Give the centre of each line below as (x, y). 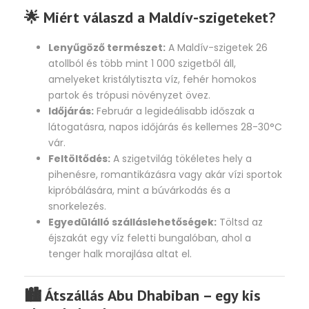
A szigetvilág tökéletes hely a (181, 159)
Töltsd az (240, 222)
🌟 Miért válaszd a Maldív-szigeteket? (150, 18)
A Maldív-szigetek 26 (217, 48)
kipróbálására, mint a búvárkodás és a (139, 191)
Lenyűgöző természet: (107, 48)
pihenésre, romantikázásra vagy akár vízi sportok (165, 175)
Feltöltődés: (79, 159)
